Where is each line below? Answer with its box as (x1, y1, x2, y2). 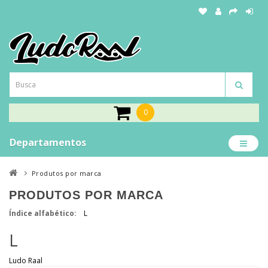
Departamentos (10, 136, 86, 149)
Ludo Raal (9, 255, 42, 266)
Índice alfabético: (9, 208, 77, 218)
